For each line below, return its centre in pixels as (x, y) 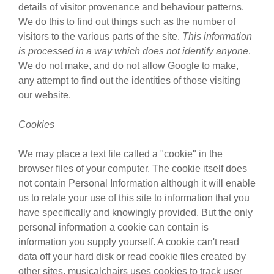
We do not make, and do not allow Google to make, (128, 66)
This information (217, 36)
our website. (45, 95)
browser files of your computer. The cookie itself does (133, 168)
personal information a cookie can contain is (113, 227)
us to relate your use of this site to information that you (134, 198)
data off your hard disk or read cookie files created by (132, 257)
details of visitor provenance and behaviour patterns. (131, 7)
